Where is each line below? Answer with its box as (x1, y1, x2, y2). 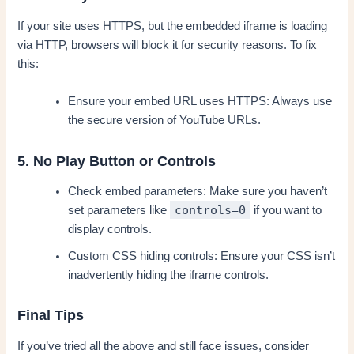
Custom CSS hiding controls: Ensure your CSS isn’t (68, 250, 336, 263)
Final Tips (17, 307, 85, 324)
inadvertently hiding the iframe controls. (68, 269, 269, 282)
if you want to (250, 204, 322, 217)
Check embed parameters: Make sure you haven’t (68, 185, 328, 198)
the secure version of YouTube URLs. (68, 114, 262, 127)
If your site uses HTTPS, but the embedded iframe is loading (17, 19, 328, 32)
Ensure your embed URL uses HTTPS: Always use (68, 95, 333, 108)
